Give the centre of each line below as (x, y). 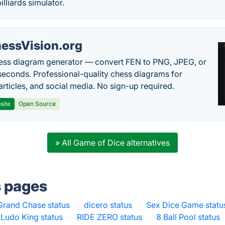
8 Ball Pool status (188, 217)
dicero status (108, 205)
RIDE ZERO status (110, 217)
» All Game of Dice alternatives (112, 143)
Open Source (37, 104)
